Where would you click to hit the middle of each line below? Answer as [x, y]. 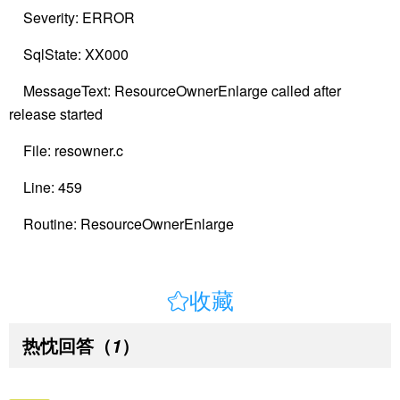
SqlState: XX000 [69, 54]
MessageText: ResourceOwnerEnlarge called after [175, 91]
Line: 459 [46, 187]
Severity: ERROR [72, 17]
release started [56, 114]
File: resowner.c [66, 150]
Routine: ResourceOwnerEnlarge [121, 224]
